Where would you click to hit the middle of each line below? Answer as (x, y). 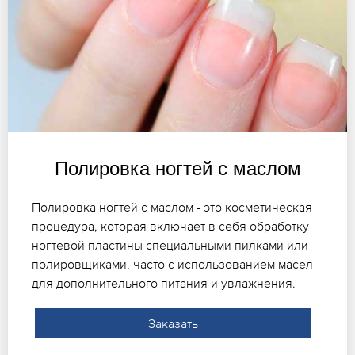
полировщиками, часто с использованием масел (172, 263)
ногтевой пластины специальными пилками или (170, 244)
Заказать (173, 323)
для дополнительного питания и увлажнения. (164, 282)
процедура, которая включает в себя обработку (170, 225)
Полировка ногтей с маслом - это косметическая (172, 206)
